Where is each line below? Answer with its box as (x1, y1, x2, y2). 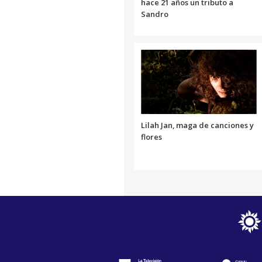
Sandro (141, 8, 168, 19)
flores (141, 131, 162, 142)
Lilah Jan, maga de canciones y (141, 119, 254, 130)
